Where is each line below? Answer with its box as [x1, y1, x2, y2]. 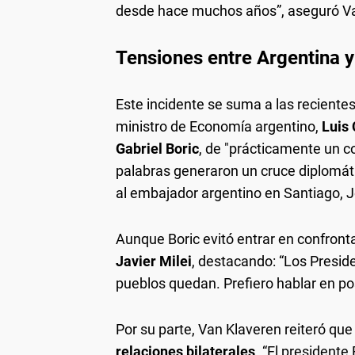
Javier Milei [116, 253, 192, 270]
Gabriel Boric [116, 140, 199, 158]
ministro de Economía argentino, [116, 118, 322, 136]
